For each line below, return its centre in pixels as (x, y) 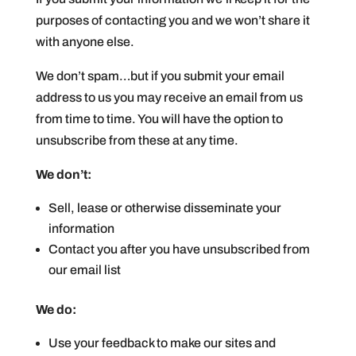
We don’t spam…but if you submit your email (160, 76)
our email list (84, 270)
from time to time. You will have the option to (159, 119)
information (81, 228)
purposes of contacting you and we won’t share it (172, 20)
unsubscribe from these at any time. (137, 140)
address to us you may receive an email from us (169, 97)
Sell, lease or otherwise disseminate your (164, 208)
